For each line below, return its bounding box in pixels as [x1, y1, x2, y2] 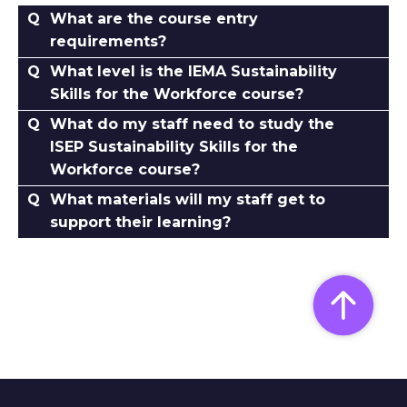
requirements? [50, 32, 166, 50]
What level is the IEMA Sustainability [50, 62, 337, 80]
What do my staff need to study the [50, 114, 334, 133]
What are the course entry [50, 9, 258, 27]
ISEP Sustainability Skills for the [50, 137, 298, 155]
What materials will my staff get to [50, 190, 325, 208]
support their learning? [50, 213, 231, 231]
